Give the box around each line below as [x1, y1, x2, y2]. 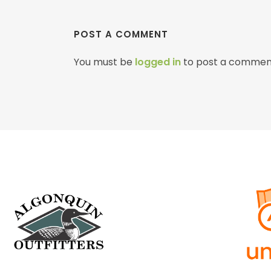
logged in [135, 55, 181, 69]
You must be [74, 55, 135, 69]
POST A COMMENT [74, 28, 168, 41]
